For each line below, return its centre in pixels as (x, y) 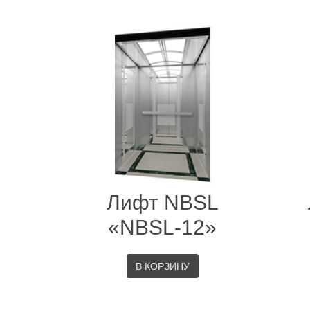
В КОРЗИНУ (162, 266)
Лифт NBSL (162, 202)
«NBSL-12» (163, 227)
